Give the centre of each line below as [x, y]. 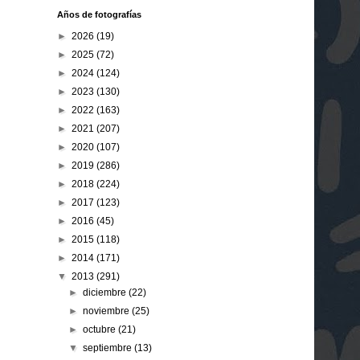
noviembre [108, 311]
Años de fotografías [99, 14]
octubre [101, 329]
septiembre [109, 348]
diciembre [106, 292]
